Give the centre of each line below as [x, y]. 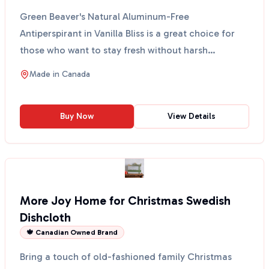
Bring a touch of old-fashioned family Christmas [126, 257]
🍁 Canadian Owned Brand [72, 232]
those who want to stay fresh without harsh [114, 50]
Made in [46, 74]
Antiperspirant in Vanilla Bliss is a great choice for [127, 33]
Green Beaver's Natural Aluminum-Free [104, 17]
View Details [192, 116]
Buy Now [77, 116]
